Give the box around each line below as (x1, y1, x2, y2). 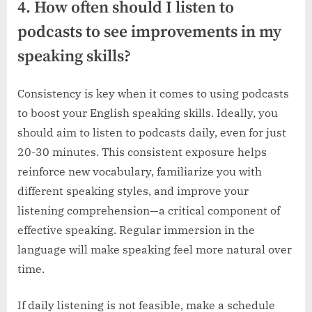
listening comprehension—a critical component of (17, 203, 280, 217)
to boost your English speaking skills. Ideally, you (17, 105, 278, 120)
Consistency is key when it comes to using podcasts (17, 86, 289, 100)
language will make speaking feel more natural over (17, 242, 292, 256)
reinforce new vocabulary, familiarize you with (17, 164, 262, 178)
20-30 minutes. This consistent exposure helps (17, 144, 267, 159)
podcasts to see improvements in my (17, 22, 281, 42)
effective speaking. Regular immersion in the (17, 222, 255, 237)
